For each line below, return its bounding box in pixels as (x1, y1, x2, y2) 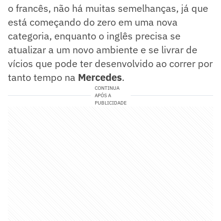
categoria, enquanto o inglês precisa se (8, 29, 181, 42)
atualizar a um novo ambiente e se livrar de (8, 42, 197, 56)
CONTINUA (94, 84, 119, 91)
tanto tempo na (8, 70, 78, 84)
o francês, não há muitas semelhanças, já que (8, 1, 208, 15)
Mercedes (78, 70, 122, 84)
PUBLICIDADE (94, 99, 127, 106)
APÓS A (94, 92, 111, 99)
